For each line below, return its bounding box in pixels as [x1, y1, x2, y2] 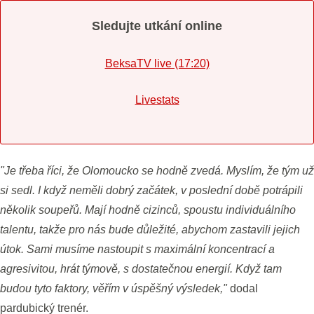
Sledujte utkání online [92, 19, 222, 33]
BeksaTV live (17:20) [104, 57, 210, 69]
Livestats [135, 94, 179, 106]
